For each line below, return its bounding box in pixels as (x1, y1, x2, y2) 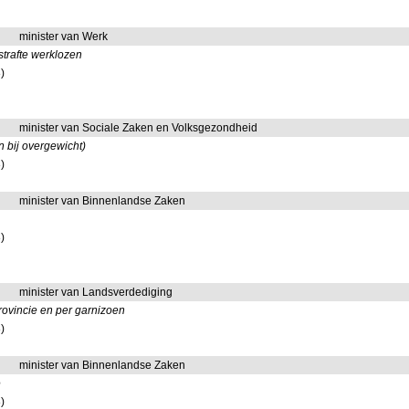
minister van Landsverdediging (19, 286, 173, 299)
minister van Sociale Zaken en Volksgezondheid (19, 121, 258, 134)
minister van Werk (19, 30, 109, 43)
